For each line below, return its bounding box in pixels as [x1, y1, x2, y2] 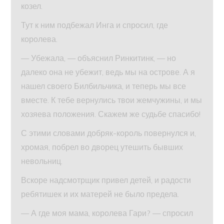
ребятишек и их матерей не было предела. [21, 189, 179, 199]
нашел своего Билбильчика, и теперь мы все [21, 81, 186, 91]
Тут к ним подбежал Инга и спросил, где [21, 20, 168, 30]
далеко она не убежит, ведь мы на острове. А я [21, 67, 195, 77]
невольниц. [21, 156, 63, 166]
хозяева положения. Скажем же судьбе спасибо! [21, 109, 201, 119]
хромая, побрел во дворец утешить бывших [21, 142, 183, 152]
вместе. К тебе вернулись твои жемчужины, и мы [21, 95, 202, 105]
